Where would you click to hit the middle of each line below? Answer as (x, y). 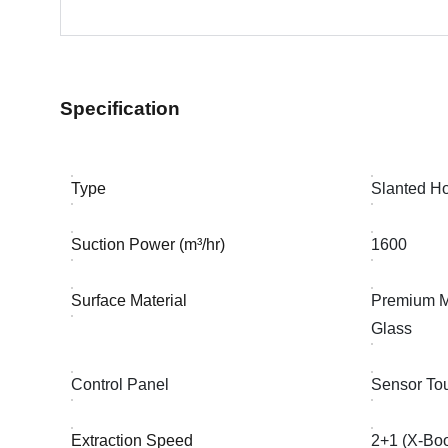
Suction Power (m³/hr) (148, 244)
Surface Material (129, 300)
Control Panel (120, 384)
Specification (120, 108)
